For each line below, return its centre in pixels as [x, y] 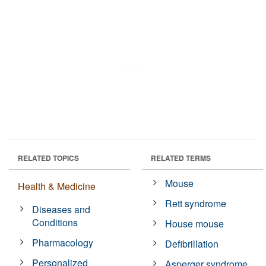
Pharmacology [63, 242]
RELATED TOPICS [48, 158]
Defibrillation [192, 243]
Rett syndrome [196, 203]
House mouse [195, 223]
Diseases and [61, 209]
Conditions [55, 222]
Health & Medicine [57, 186]
